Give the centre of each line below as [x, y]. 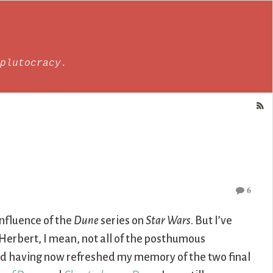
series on [122, 221]
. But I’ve [212, 221]
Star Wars [168, 221]
